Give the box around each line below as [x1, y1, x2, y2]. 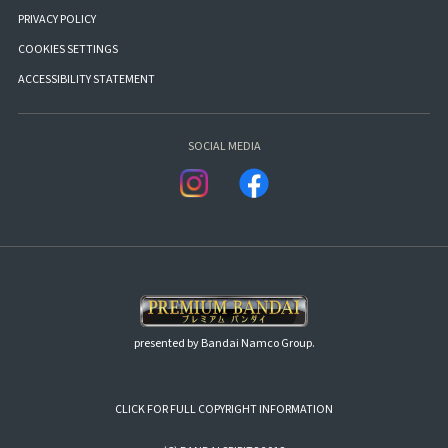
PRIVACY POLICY [17, 10, 96, 28]
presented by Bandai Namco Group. [133, 335, 315, 353]
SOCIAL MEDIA [187, 137, 261, 155]
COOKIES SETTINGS [17, 40, 118, 58]
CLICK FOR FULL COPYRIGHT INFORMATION [115, 401, 333, 419]
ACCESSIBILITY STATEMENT [17, 70, 155, 88]
